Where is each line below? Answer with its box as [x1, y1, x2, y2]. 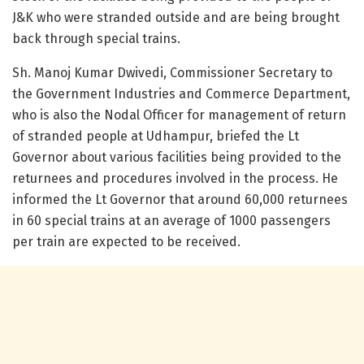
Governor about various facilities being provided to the [12, 149, 341, 166]
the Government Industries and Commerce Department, [12, 86, 350, 102]
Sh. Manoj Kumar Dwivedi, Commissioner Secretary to [12, 65, 332, 81]
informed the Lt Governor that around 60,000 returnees [12, 192, 348, 208]
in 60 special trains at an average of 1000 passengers [12, 213, 331, 229]
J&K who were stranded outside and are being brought [12, 10, 340, 26]
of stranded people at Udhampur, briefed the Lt [12, 128, 299, 145]
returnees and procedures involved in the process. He [12, 171, 338, 187]
